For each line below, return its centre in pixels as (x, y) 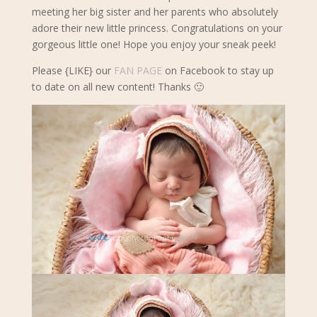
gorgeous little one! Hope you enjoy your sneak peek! (154, 44)
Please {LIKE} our (73, 70)
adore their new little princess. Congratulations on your (157, 28)
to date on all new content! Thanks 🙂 (117, 87)
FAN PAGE (138, 70)
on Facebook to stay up (218, 70)
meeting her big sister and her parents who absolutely (155, 12)
